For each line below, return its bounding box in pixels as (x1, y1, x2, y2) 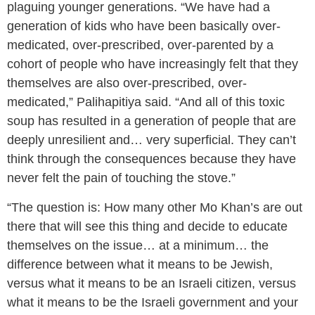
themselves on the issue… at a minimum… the (7, 238, 269, 252)
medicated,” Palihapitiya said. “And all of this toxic (7, 94, 285, 109)
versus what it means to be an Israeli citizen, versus (7, 276, 296, 290)
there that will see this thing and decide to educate (7, 219, 288, 233)
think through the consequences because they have (7, 151, 296, 166)
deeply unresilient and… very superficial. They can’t (7, 132, 296, 147)
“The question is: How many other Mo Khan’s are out (7, 200, 302, 214)
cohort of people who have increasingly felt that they (7, 56, 298, 71)
